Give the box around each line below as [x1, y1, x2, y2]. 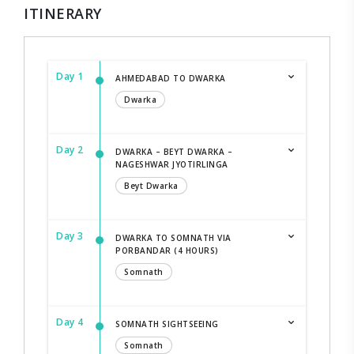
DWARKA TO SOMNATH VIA [115, 232, 232, 244]
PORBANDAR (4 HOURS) [115, 245, 219, 257]
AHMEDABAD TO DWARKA [115, 73, 226, 85]
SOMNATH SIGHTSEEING [115, 318, 219, 330]
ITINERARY [24, 4, 102, 24]
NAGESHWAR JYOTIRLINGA [115, 159, 228, 171]
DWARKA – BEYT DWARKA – [115, 146, 232, 158]
